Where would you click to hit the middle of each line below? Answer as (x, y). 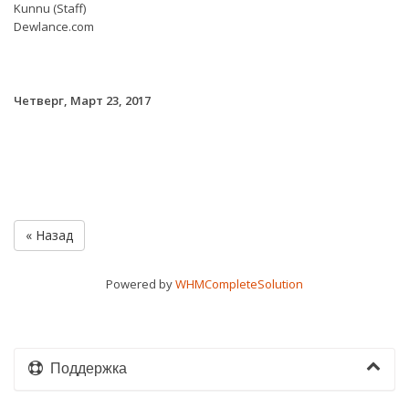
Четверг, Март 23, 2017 (82, 101)
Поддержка (85, 369)
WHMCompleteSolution (239, 284)
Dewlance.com (54, 26)
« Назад (49, 236)
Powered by (141, 284)
